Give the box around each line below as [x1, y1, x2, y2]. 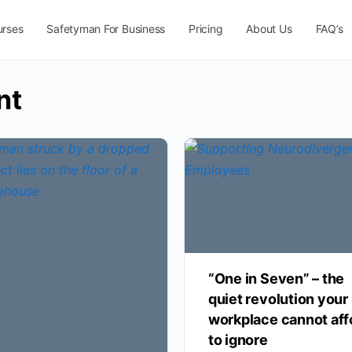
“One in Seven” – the [207, 270, 345, 288]
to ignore [207, 332, 268, 349]
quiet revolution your [207, 291, 348, 308]
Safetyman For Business [46, 22, 166, 35]
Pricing [189, 22, 223, 35]
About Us [246, 22, 292, 35]
